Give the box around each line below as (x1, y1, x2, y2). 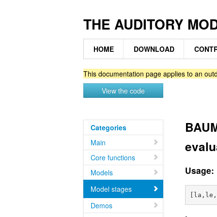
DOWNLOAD (133, 44, 174, 54)
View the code (102, 86, 145, 95)
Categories (91, 123, 126, 132)
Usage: (185, 164, 214, 176)
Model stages (91, 184, 132, 194)
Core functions (91, 153, 135, 162)
